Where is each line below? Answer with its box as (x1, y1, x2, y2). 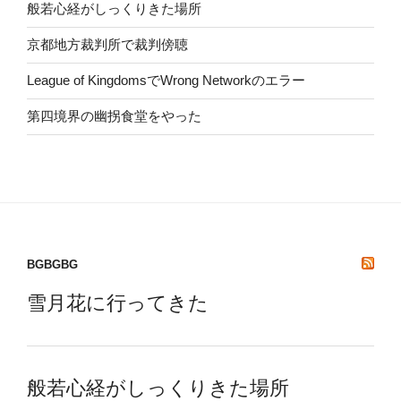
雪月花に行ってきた (27, 292, 209, 315)
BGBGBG (27, 257, 78, 271)
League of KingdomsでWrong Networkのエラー (27, 73, 305, 89)
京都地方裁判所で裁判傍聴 (27, 37, 188, 53)
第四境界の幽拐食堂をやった (27, 108, 201, 124)
